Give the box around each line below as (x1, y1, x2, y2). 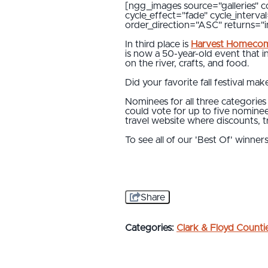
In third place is (125, 39, 191, 49)
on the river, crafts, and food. (125, 58, 249, 68)
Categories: (125, 223, 174, 233)
